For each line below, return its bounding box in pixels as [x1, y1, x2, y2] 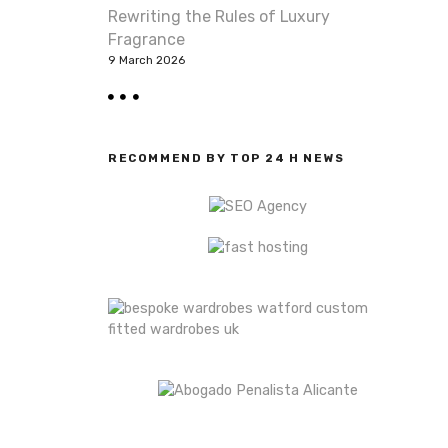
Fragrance [108, 29, 185, 49]
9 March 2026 [108, 52, 185, 67]
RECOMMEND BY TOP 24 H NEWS [108, 150, 345, 165]
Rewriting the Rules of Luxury [108, 6, 330, 26]
